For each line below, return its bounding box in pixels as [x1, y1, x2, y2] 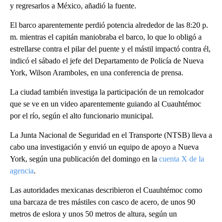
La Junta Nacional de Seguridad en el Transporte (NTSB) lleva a [10, 131, 212, 140]
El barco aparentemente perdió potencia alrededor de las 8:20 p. [10, 21, 208, 30]
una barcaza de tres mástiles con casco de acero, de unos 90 [10, 198, 195, 207]
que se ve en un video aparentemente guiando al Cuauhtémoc [10, 100, 201, 109]
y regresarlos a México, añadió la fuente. [10, 1, 136, 10]
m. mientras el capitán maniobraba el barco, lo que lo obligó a [10, 33, 202, 42]
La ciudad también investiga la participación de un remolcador [10, 88, 204, 97]
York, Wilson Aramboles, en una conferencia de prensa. [10, 68, 183, 77]
